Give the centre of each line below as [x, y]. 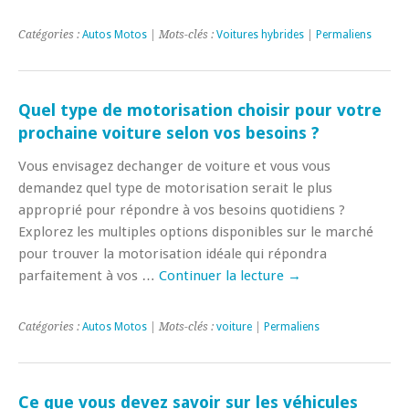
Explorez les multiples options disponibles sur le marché [196, 231]
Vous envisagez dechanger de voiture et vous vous [174, 166]
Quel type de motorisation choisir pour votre [200, 110]
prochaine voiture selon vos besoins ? [169, 132]
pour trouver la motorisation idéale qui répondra [173, 253]
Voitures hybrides [260, 34]
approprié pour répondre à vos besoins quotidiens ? [182, 210]
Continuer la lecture [223, 275]
